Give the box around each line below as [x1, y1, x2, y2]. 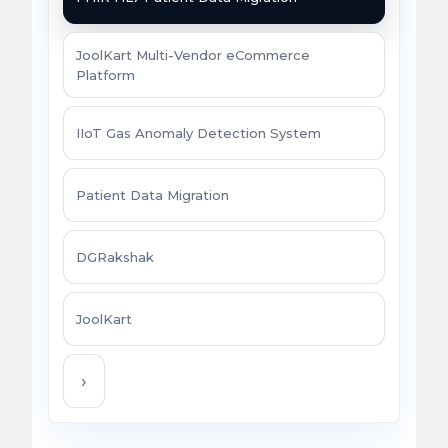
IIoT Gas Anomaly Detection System [76, 125, 321, 142]
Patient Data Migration [76, 187, 229, 204]
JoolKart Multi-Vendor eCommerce [76, 47, 310, 64]
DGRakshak [76, 249, 154, 266]
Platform [76, 67, 135, 84]
